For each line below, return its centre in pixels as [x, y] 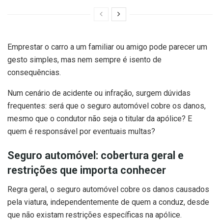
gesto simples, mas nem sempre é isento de [84, 59]
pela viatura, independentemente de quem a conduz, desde [108, 202]
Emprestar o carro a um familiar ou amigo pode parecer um [107, 47]
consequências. [34, 72]
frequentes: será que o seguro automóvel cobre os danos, [107, 106]
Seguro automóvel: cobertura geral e [96, 156]
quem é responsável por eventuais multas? [81, 131]
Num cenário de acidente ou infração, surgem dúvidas [99, 93]
